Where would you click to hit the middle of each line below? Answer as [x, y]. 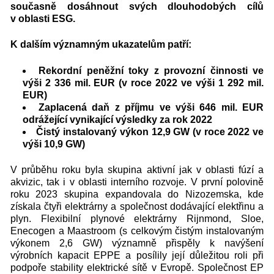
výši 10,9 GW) [54, 144]
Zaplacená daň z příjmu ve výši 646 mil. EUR [151, 107]
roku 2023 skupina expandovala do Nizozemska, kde [137, 194]
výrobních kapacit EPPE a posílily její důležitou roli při [137, 255]
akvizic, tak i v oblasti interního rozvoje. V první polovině [137, 182]
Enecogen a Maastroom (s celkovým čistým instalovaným [137, 231]
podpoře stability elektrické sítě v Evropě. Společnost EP [137, 268]
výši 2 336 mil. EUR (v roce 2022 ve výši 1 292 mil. [143, 83]
